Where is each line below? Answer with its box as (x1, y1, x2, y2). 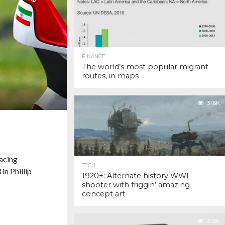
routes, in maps (82, 71, 139, 80)
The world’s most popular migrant (82, 62, 208, 71)
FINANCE (82, 53, 105, 60)
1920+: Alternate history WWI (82, 171, 189, 180)
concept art (82, 189, 125, 198)
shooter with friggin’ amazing (82, 180, 190, 189)
